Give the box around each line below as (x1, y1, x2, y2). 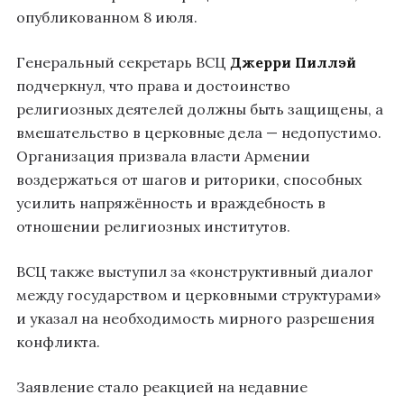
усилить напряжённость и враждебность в (16, 193, 326, 212)
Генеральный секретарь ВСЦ (16, 52, 230, 71)
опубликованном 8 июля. (16, 7, 197, 26)
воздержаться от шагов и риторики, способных (16, 170, 362, 188)
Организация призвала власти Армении (16, 146, 310, 165)
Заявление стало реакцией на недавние (16, 377, 308, 396)
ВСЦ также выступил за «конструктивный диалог (16, 262, 373, 280)
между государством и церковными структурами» (16, 285, 381, 304)
